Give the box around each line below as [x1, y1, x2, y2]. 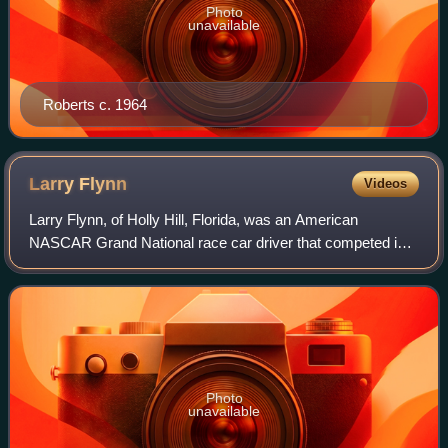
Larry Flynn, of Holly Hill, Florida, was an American [29, 210, 359, 228]
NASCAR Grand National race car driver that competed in [29, 233, 406, 251]
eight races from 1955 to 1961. [29, 256, 228, 274]
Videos [363, 175, 407, 191]
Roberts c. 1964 [43, 95, 147, 113]
